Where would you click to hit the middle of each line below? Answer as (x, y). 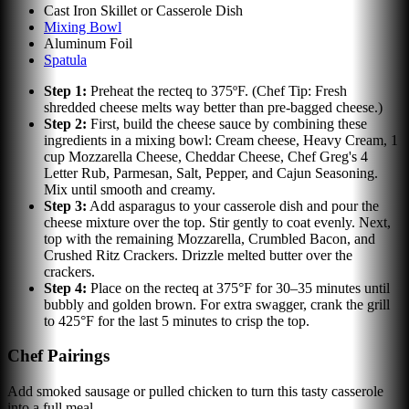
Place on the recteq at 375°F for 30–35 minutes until (240, 288)
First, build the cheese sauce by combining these (229, 123)
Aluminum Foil (88, 43)
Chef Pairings (58, 356)
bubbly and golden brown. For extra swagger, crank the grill (217, 304)
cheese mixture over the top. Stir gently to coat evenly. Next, (217, 222)
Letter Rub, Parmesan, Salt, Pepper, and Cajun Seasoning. (211, 173)
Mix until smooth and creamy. (130, 189)
